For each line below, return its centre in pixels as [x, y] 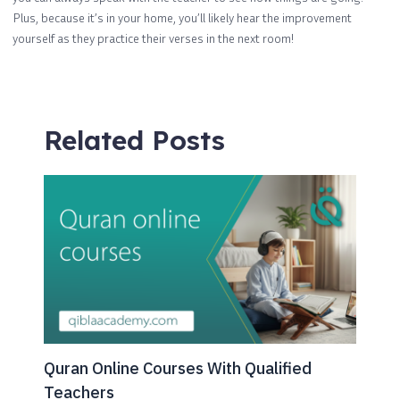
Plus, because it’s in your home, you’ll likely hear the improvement [182, 17]
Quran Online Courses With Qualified [178, 367]
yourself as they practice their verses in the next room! [154, 37]
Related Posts [134, 140]
